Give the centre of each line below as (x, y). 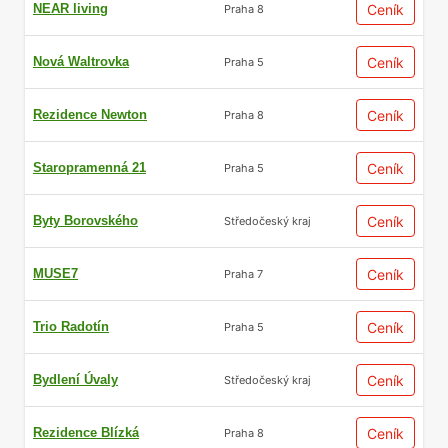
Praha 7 (243, 273)
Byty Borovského (85, 220)
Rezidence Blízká (86, 432)
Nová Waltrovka (81, 61)
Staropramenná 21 (89, 167)
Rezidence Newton (90, 114)
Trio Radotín (71, 326)
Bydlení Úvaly (75, 379)
